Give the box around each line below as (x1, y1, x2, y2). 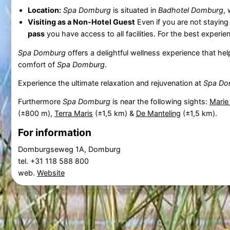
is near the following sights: (110, 97, 209, 106)
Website (36, 168, 65, 177)
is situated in (110, 5, 158, 14)
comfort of (17, 60, 57, 69)
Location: (27, 5, 61, 14)
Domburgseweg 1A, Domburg (17, 144, 121, 154)
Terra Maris (54, 108, 93, 118)
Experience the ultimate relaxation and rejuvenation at (17, 78, 203, 87)
